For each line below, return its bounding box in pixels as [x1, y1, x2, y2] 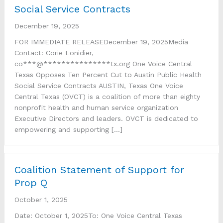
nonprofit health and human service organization [14, 103, 178, 111]
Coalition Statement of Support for [14, 163, 184, 176]
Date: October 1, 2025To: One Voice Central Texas [14, 211, 182, 220]
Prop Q [14, 176, 47, 189]
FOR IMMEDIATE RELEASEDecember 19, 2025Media [14, 37, 188, 46]
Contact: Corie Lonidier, [14, 48, 94, 57]
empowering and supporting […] [14, 125, 122, 133]
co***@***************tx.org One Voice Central [14, 59, 192, 68]
